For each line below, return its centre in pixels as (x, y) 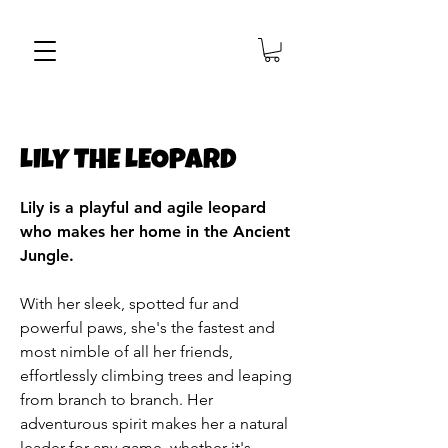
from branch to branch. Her (116, 399)
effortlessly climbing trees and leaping (156, 375)
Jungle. (47, 255)
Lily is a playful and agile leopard (143, 207)
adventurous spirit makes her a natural (154, 423)
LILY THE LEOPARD (128, 161)
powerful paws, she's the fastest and (147, 327)
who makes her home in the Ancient (155, 231)
